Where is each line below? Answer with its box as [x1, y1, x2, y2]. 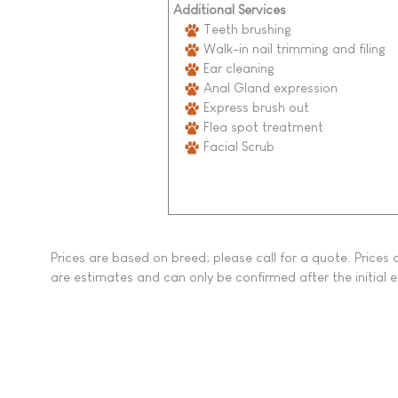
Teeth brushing [199, 20, 291, 36]
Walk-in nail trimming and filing [199, 40, 386, 56]
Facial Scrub [199, 138, 275, 154]
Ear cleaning [199, 60, 275, 76]
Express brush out [199, 99, 309, 115]
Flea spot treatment [199, 118, 323, 134]
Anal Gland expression [199, 79, 338, 95]
